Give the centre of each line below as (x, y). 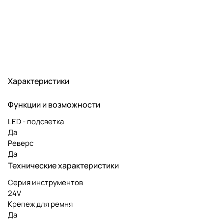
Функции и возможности (54, 104)
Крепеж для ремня (40, 204)
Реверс (21, 143)
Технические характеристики (63, 165)
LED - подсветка (36, 121)
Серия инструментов (45, 182)
